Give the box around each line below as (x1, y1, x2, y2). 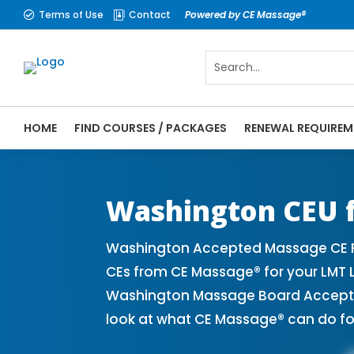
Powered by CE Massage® (185, 7, 306, 21)
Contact (129, 7, 171, 21)
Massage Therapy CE (106, 168, 228, 184)
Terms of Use (39, 7, 104, 21)
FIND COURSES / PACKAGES (74, 119, 227, 136)
